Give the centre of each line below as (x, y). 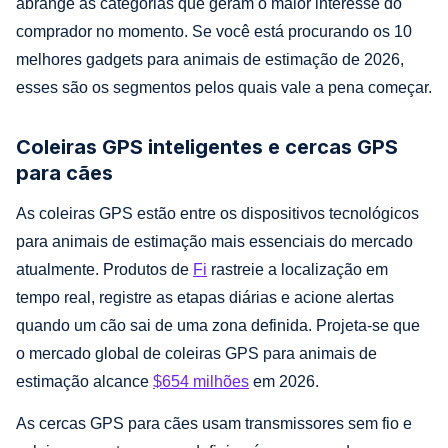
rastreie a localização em (297, 269)
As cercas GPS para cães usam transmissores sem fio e (214, 423)
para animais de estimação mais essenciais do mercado (214, 241)
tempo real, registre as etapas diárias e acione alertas (205, 297)
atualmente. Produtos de (104, 269)
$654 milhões (201, 381)
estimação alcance (84, 381)
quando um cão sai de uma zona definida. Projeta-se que (218, 325)
